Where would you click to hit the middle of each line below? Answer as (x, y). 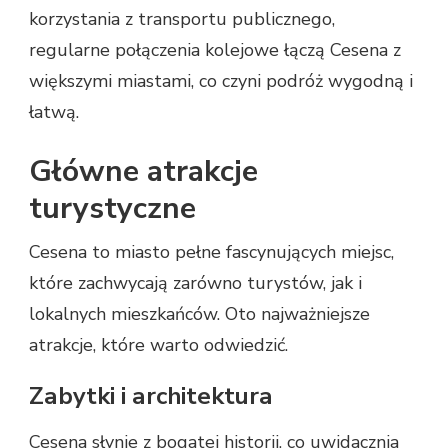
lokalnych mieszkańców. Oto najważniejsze (199, 314)
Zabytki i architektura (151, 396)
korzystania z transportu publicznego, (182, 19)
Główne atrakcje (143, 172)
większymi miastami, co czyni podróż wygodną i (221, 81)
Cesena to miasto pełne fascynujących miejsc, (211, 252)
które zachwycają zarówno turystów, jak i (195, 283)
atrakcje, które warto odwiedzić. (158, 345)
